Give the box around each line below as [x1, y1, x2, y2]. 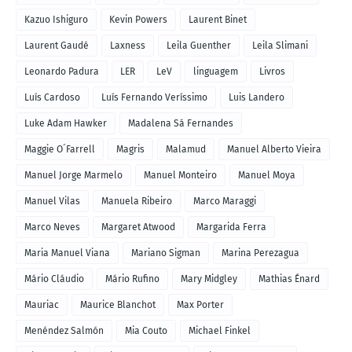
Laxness [110, 39, 145, 51]
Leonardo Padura [24, 65, 99, 77]
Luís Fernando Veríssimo [101, 91, 207, 103]
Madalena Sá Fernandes [128, 117, 233, 129]
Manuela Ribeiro [101, 195, 172, 207]
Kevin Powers [109, 13, 167, 25]
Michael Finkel [189, 324, 251, 336]
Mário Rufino [105, 273, 159, 284]
